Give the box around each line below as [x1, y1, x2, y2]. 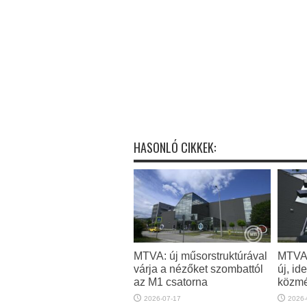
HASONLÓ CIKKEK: [133, 138, 216, 156]
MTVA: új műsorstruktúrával [133, 249, 267, 262]
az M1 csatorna [133, 275, 208, 288]
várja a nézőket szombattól [133, 262, 263, 275]
